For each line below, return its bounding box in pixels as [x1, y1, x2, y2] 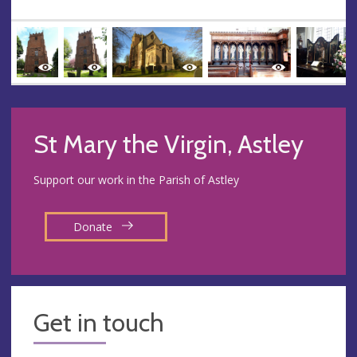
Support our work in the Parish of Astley [33, 171, 239, 187]
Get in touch [33, 307, 164, 338]
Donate [73, 218, 116, 234]
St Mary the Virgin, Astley [33, 128, 304, 159]
